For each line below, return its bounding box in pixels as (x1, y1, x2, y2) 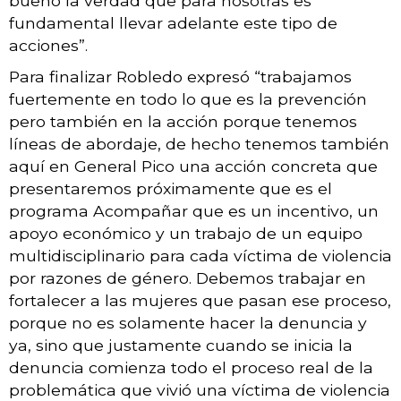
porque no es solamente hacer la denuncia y (9, 312, 367, 332)
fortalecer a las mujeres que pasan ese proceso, (9, 290, 391, 310)
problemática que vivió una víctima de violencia (9, 380, 390, 399)
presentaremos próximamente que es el (9, 178, 332, 198)
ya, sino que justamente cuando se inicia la (9, 335, 353, 354)
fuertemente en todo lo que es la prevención (9, 89, 367, 108)
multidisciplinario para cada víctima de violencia (9, 245, 392, 265)
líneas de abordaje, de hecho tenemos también (9, 133, 389, 153)
